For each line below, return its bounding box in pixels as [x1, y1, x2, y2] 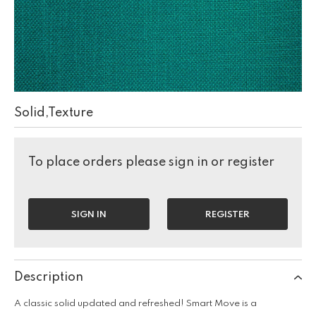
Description [14, 270, 83, 284]
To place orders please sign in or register [28, 155, 274, 169]
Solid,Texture [14, 107, 93, 119]
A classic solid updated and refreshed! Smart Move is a [14, 298, 257, 308]
